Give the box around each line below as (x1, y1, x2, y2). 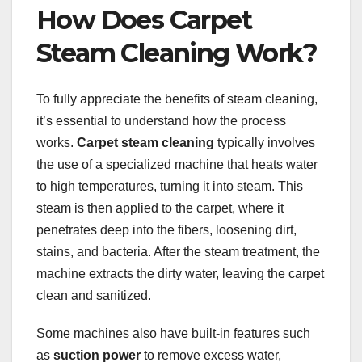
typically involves (214, 135, 315, 149)
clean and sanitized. (36, 288, 151, 302)
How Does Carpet (36, 4, 251, 36)
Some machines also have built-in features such (36, 326, 310, 340)
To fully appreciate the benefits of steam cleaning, (36, 91, 318, 106)
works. (36, 135, 77, 149)
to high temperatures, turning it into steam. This (36, 179, 303, 193)
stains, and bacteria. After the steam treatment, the (36, 244, 320, 259)
